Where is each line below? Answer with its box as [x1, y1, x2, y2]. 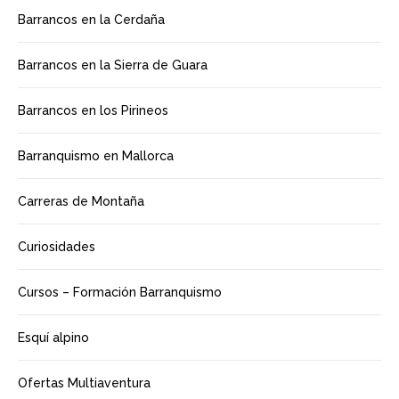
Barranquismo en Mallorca [18, 149, 174, 163]
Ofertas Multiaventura [18, 376, 151, 390]
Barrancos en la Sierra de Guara [18, 58, 208, 72]
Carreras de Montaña [18, 194, 144, 208]
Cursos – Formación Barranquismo [18, 285, 222, 299]
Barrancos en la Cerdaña [18, 12, 165, 27]
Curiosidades [18, 240, 95, 254]
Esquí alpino [18, 330, 89, 345]
